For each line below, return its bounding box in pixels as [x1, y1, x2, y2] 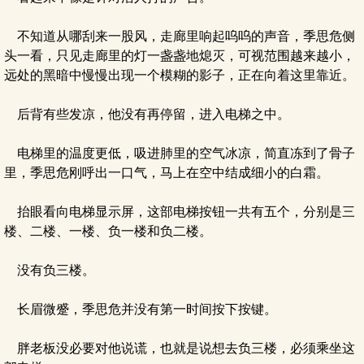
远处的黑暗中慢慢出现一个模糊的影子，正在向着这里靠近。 [4, 68, 355, 82]
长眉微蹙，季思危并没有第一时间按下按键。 [4, 302, 277, 316]
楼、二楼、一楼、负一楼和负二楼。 [4, 224, 212, 238]
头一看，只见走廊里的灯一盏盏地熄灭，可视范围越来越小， [4, 49, 355, 63]
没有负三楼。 [4, 263, 95, 277]
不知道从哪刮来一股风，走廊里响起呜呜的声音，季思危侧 [4, 29, 355, 43]
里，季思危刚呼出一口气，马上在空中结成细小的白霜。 [4, 166, 329, 180]
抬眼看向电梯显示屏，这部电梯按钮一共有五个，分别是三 [4, 205, 355, 219]
